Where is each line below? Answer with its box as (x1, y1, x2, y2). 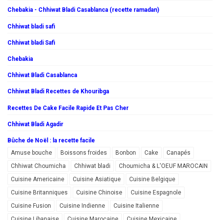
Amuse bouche (11, 149, 52, 156)
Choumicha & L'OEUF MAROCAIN (119, 162, 208, 169)
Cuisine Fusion (11, 202, 51, 209)
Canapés (166, 149, 191, 156)
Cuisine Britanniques (11, 189, 68, 196)
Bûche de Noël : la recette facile (7, 137, 95, 144)
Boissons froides (60, 149, 107, 156)
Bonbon (115, 149, 136, 156)
